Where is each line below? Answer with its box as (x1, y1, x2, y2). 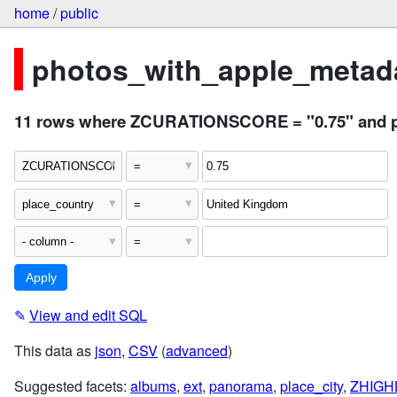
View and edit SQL (29, 305, 147, 326)
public (60, 3, 98, 24)
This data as (14, 340, 95, 362)
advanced (166, 340, 228, 362)
